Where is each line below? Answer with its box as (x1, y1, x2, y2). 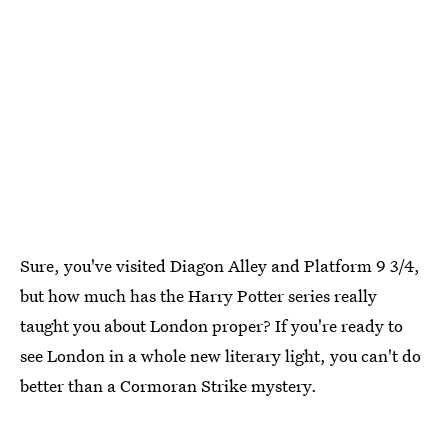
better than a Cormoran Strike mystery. (20, 373, 317, 397)
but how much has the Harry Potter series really (20, 283, 377, 307)
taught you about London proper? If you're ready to (20, 313, 403, 337)
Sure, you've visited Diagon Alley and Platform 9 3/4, (20, 253, 420, 277)
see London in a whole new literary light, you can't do (20, 343, 421, 367)
